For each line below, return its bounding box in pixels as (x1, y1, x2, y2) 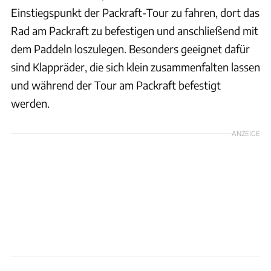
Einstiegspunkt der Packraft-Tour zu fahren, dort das (11, 5, 260, 19)
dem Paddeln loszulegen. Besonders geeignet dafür (11, 41, 250, 56)
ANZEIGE (232, 128, 260, 137)
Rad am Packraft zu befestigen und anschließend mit (11, 23, 258, 38)
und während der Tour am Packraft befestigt (11, 77, 221, 92)
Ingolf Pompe (226, 258, 266, 267)
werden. (11, 96, 50, 110)
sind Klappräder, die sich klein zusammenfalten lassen (11, 59, 260, 74)
